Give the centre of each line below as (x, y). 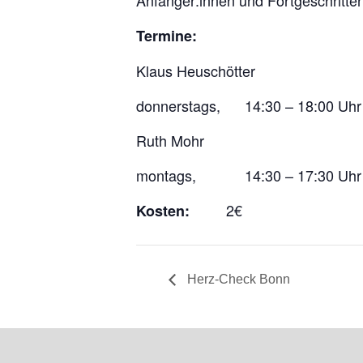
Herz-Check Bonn (237, 279)
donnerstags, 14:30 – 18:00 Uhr (249, 105)
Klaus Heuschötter (196, 70)
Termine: (167, 36)
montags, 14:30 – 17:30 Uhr (249, 175)
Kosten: (163, 211)
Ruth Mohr (170, 140)
